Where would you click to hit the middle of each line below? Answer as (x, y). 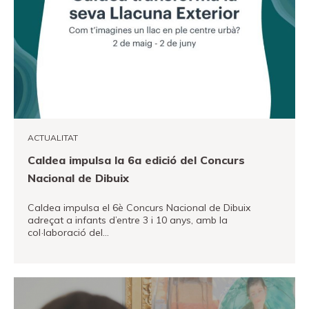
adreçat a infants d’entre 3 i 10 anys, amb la (128, 220)
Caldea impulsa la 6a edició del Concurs (136, 160)
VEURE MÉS (51, 263)
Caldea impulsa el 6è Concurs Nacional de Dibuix (139, 208)
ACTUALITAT (53, 138)
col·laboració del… (68, 232)
